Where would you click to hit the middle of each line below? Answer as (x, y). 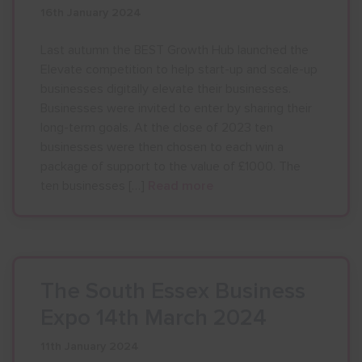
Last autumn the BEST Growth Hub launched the (175, 50)
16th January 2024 (91, 13)
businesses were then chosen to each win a (162, 147)
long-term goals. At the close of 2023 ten (157, 128)
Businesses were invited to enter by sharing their (176, 108)
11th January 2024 (90, 346)
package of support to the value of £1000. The (170, 166)
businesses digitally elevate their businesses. (166, 89)
